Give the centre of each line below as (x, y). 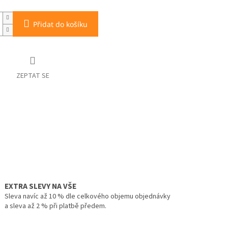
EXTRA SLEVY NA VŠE (40, 187)
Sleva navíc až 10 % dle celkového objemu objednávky (87, 197)
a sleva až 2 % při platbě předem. (55, 206)
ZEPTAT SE (33, 76)
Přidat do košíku (60, 24)
